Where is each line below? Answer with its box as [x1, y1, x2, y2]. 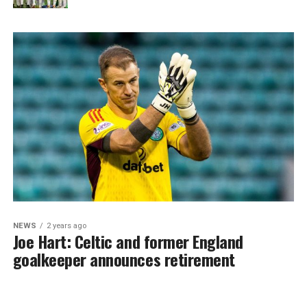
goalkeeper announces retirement [12, 246, 235, 271]
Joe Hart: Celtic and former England [12, 228, 243, 254]
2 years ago [46, 221, 86, 230]
